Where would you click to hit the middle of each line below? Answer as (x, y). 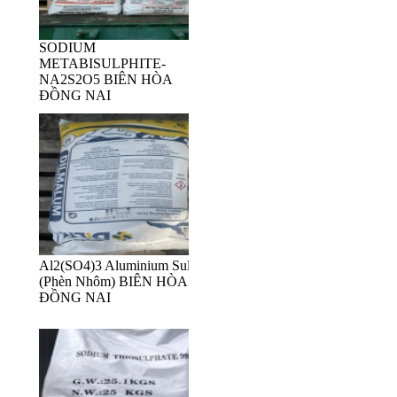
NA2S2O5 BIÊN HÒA (105, 80)
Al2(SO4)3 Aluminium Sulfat (122, 266)
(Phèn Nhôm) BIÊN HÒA (113, 282)
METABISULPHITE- (102, 64)
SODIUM (67, 48)
